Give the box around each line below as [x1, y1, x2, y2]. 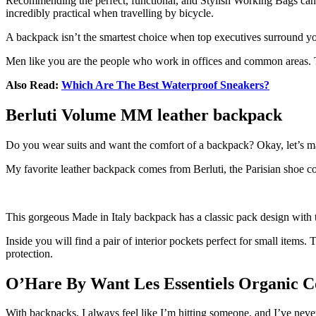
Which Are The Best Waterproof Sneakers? [61, 78, 269, 91]
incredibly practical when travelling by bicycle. [6, 6, 214, 19]
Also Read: [6, 78, 61, 91]
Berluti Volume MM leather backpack [6, 105, 282, 124]
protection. [6, 247, 53, 260]
